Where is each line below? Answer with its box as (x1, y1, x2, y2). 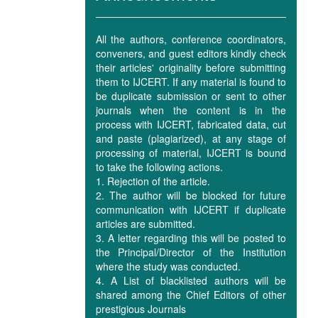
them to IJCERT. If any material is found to (95, 75, 286, 89)
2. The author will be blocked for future (95, 188, 286, 202)
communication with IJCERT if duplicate (95, 202, 286, 216)
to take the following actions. (95, 160, 223, 174)
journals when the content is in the (95, 103, 286, 117)
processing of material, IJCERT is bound (95, 146, 286, 160)
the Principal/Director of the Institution (95, 245, 286, 259)
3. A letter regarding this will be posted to (95, 231, 286, 245)
